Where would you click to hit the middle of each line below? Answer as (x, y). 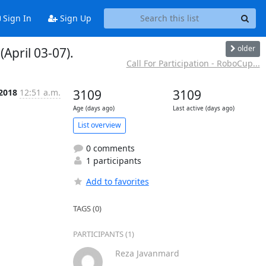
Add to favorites (117, 181)
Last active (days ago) (203, 108)
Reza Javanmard (147, 253)
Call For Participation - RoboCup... (193, 63)
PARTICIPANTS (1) (103, 234)
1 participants (112, 160)
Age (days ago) (94, 108)
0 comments (109, 148)
